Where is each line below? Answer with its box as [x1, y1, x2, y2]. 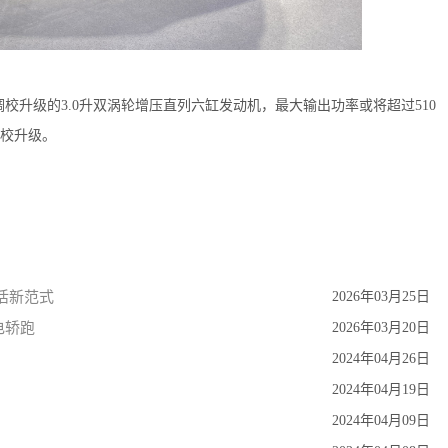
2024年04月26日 [331, 351, 430, 367]
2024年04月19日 [331, 382, 430, 398]
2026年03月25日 [331, 289, 430, 305]
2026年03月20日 [331, 320, 430, 336]
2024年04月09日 [331, 413, 430, 429]
